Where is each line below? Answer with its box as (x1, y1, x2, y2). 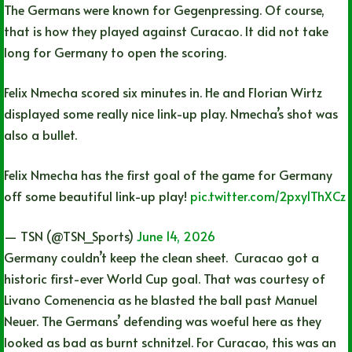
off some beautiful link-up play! (4, 187, 190, 205)
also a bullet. (4, 126, 77, 144)
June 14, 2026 (137, 227, 215, 245)
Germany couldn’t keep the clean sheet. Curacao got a (4, 248, 319, 266)
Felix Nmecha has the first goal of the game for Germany (4, 166, 332, 184)
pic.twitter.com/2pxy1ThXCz (190, 187, 346, 205)
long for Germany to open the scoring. (4, 43, 226, 61)
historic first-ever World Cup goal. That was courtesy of (4, 269, 325, 288)
